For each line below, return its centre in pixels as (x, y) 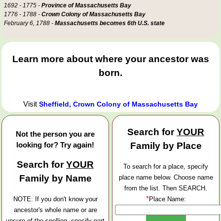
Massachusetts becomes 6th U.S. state (110, 23)
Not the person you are (55, 134)
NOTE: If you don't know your (55, 199)
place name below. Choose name (166, 178)
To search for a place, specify (166, 167)
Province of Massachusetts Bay (86, 5)
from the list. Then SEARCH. (166, 188)
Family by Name (55, 179)
